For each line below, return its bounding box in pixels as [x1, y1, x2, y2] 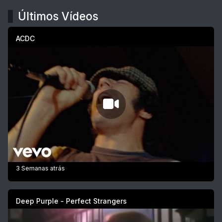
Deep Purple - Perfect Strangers [16, 197, 127, 206]
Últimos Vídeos [18, 9, 98, 23]
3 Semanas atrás [16, 165, 65, 172]
